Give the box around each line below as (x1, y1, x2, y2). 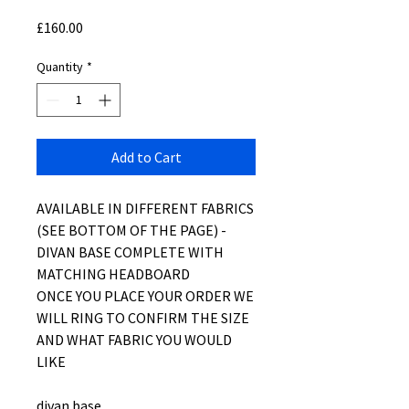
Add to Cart (110, 148, 182, 166)
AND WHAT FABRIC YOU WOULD (37, 330, 232, 349)
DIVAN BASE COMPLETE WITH (37, 243, 224, 261)
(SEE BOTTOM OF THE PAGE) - (37, 221, 226, 239)
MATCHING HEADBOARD (37, 265, 190, 283)
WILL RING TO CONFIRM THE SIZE (37, 309, 249, 327)
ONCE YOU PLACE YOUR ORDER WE (37, 287, 254, 305)
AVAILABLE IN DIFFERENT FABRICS (37, 199, 254, 217)
